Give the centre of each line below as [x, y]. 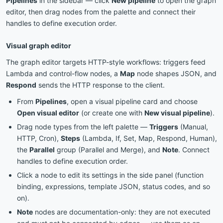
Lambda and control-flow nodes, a [63, 73]
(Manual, [193, 127]
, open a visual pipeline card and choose [132, 101]
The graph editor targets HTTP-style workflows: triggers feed [106, 62]
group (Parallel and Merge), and [109, 150]
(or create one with [112, 113]
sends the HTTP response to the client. [101, 85]
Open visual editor [48, 113]
